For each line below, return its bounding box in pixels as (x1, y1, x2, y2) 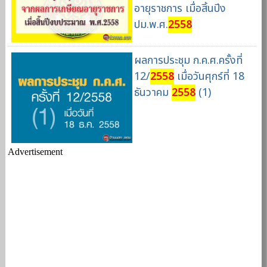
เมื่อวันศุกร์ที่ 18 (173, 69, 244, 85)
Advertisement (8, 147, 63, 157)
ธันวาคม (133, 85, 172, 101)
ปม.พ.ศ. (133, 16, 168, 33)
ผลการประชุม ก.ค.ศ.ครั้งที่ (133, 52, 243, 69)
